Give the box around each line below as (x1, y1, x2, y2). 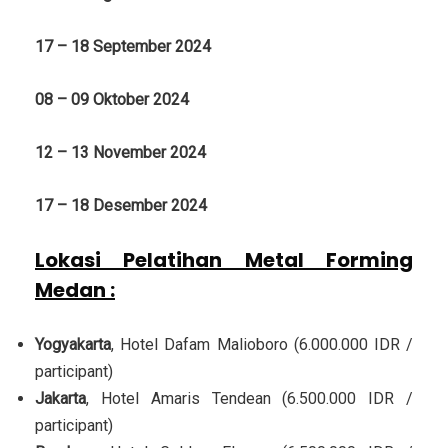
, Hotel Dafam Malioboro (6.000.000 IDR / (111, 335, 413, 355)
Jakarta (35, 389, 86, 409)
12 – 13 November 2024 (35, 143, 206, 163)
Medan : (35, 276, 115, 305)
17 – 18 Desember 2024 (35, 196, 207, 216)
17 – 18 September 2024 (35, 37, 211, 57)
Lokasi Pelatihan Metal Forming (35, 246, 413, 275)
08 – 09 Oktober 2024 (35, 90, 189, 110)
